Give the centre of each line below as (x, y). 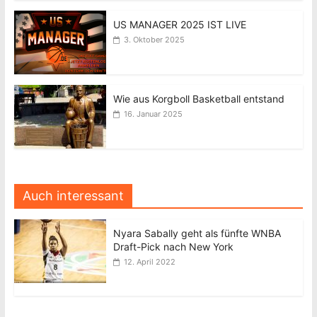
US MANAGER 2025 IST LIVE (179, 24)
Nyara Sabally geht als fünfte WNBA (197, 233)
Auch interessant (73, 195)
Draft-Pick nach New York (173, 246)
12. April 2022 (149, 261)
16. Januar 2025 (153, 114)
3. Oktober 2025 (154, 39)
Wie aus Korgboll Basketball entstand (198, 98)
